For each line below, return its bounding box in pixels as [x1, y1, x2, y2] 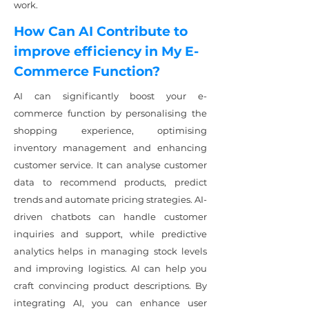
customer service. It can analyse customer [14, 159, 207, 170]
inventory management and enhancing [14, 142, 207, 153]
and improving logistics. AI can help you [14, 263, 207, 274]
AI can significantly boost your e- [14, 90, 207, 101]
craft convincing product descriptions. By [14, 280, 207, 291]
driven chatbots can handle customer [14, 211, 207, 222]
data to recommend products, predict [14, 177, 207, 188]
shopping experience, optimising [14, 125, 207, 136]
